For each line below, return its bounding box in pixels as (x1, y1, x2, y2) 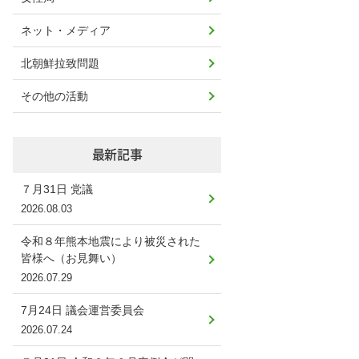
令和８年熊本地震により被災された (21, 235, 200, 248)
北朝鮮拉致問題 (21, 57, 99, 70)
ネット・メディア (21, 24, 111, 37)
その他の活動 (21, 90, 88, 103)
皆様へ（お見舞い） (21, 252, 122, 264)
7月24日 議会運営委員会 (21, 304, 144, 317)
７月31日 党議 (21, 183, 93, 196)
